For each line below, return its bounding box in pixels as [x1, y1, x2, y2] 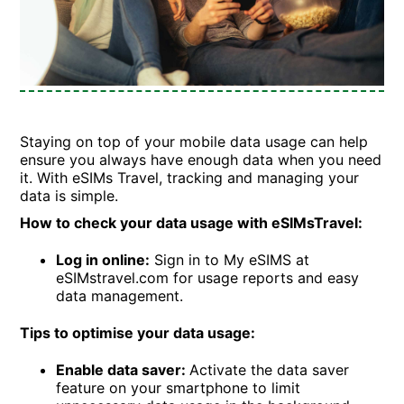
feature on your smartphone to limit [56, 378, 301, 397]
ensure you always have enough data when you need [20, 150, 382, 169]
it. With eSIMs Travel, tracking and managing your [20, 168, 360, 187]
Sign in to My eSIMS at [150, 250, 310, 269]
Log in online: [56, 250, 151, 269]
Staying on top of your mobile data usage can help [20, 132, 369, 151]
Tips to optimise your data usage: [20, 323, 256, 342]
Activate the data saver [189, 360, 350, 379]
